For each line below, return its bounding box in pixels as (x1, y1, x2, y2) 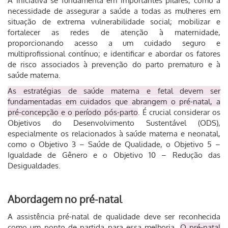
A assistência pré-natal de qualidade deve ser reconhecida (8, 212, 220, 221)
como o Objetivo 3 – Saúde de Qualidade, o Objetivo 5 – (8, 139, 220, 149)
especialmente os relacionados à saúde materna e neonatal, (8, 129, 220, 138)
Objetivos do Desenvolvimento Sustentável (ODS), (8, 118, 220, 128)
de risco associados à (8, 60, 88, 69)
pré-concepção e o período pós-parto (8, 107, 138, 117)
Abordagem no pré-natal (8, 192, 122, 206)
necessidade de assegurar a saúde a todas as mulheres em (8, 6, 220, 16)
